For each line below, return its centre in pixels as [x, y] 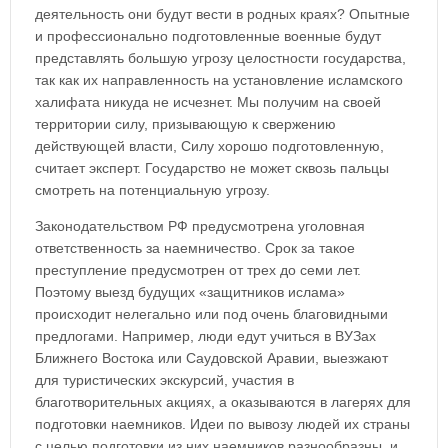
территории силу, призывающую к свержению [185, 124]
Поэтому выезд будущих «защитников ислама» [190, 292]
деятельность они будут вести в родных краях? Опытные [222, 14]
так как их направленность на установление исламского [219, 80]
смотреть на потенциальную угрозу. [152, 190]
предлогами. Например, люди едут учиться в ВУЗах [205, 336]
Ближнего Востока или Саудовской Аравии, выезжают [211, 358]
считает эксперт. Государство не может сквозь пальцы [212, 168]
